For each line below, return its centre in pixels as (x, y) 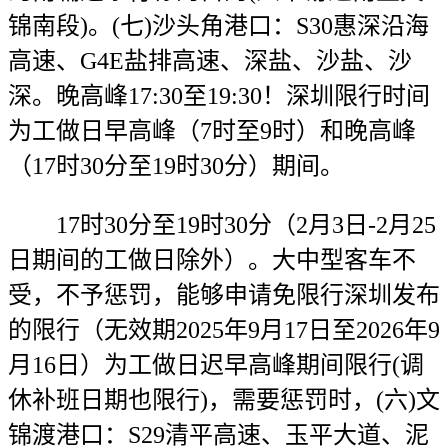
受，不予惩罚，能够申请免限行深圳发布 (224, 295)
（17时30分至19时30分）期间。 (176, 166)
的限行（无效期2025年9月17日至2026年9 (224, 330)
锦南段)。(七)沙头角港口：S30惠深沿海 (218, 26)
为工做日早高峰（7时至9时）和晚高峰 (212, 131)
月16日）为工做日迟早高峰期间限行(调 (216, 365)
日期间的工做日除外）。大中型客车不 (212, 260)
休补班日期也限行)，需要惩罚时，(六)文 (224, 400)
